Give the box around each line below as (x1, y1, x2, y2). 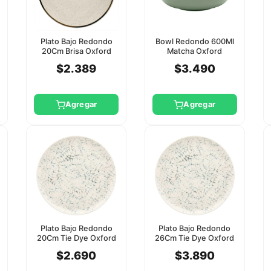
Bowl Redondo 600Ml (155, 37, 234, 47)
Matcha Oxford (167, 47, 223, 56)
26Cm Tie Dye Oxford (155, 233, 235, 243)
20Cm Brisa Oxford (41, 47, 111, 56)
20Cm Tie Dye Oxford (36, 233, 116, 243)
